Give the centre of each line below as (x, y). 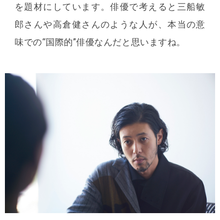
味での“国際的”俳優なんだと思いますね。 (100, 42)
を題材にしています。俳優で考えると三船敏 (110, 6)
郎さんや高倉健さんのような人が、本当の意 (110, 24)
